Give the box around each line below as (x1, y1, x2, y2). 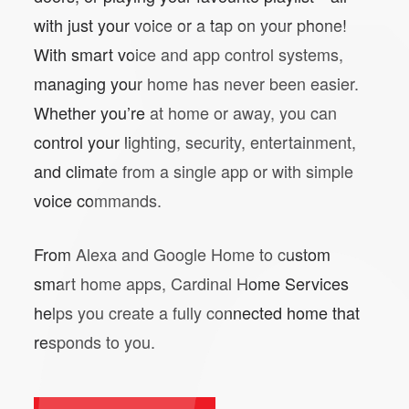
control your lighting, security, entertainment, (34, 130, 356, 154)
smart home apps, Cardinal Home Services (34, 271, 349, 296)
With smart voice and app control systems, (34, 42, 343, 67)
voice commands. (34, 188, 162, 213)
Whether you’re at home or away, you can (34, 100, 337, 125)
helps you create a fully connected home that (34, 300, 360, 325)
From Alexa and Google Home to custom (34, 242, 330, 267)
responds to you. (34, 330, 155, 354)
